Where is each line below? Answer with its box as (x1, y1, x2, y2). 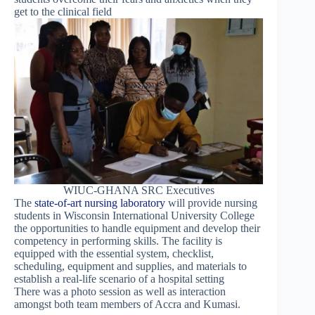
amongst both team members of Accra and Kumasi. (14, 297, 240, 310)
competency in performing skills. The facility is (14, 234, 222, 247)
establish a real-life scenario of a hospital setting (14, 272, 224, 285)
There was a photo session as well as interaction (14, 285, 226, 297)
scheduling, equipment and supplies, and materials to (14, 259, 247, 272)
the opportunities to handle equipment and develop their (14, 221, 260, 234)
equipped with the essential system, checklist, (14, 247, 214, 259)
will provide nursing (165, 196, 257, 209)
